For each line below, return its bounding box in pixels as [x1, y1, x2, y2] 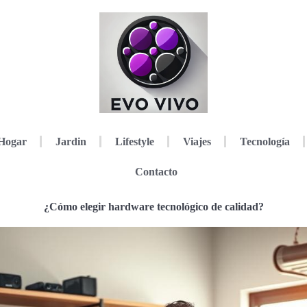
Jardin [55, 135, 86, 147]
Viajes [182, 135, 211, 147]
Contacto [134, 165, 177, 177]
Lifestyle [114, 135, 154, 147]
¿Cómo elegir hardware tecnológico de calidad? [43, 200, 264, 212]
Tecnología [239, 135, 290, 147]
